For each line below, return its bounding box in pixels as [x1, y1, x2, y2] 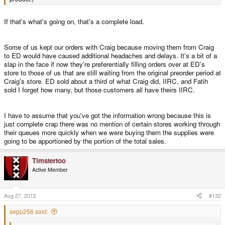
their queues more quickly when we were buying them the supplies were [4, 127, 214, 137]
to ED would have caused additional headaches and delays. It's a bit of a [4, 50, 217, 60]
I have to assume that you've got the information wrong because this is [4, 110, 211, 120]
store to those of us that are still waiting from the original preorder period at [4, 67, 221, 77]
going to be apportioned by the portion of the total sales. [4, 136, 166, 146]
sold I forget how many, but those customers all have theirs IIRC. [4, 84, 195, 94]
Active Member [32, 165, 68, 173]
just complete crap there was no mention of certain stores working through [4, 119, 220, 129]
